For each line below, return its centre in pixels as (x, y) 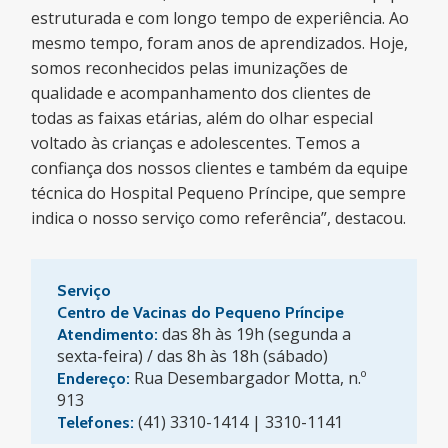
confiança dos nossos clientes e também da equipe (220, 167)
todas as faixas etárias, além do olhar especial (202, 117)
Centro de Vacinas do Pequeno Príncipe (201, 312)
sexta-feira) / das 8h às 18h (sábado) (193, 355)
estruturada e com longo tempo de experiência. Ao (220, 17)
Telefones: (96, 422)
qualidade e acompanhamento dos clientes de (201, 92)
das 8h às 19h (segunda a (257, 333)
